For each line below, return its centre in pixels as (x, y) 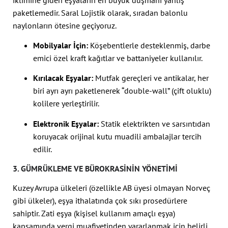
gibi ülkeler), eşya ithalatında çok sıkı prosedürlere (100, 200)
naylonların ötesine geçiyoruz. (65, 25)
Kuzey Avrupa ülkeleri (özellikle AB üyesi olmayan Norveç (111, 188)
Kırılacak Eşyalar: (63, 78)
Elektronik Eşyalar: (66, 123)
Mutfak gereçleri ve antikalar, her (151, 78)
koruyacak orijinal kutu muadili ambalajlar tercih (117, 136)
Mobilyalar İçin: (61, 46)
